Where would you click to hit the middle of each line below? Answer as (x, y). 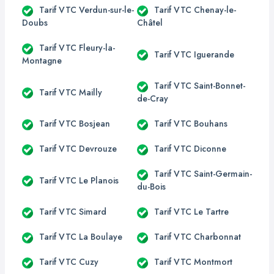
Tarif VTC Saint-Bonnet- (200, 86)
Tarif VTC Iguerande (194, 54)
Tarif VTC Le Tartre (191, 212)
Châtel (150, 23)
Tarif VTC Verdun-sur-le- (87, 10)
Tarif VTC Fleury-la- (77, 48)
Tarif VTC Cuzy (69, 262)
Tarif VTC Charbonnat (198, 237)
